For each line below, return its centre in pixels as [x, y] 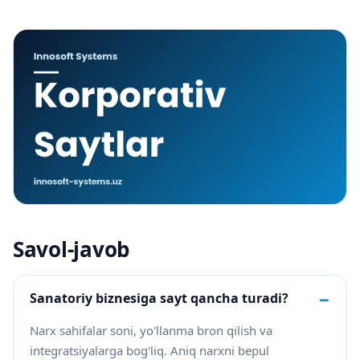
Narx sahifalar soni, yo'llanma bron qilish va [151, 331]
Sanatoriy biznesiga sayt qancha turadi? [159, 299]
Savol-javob [72, 250]
